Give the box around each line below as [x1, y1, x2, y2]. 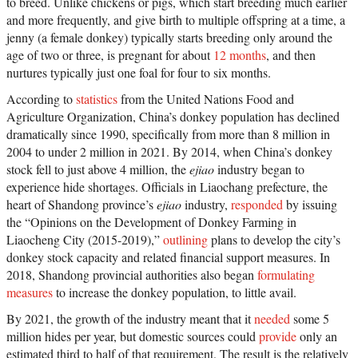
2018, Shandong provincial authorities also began [6, 266, 257, 284]
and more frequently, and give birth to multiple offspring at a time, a [6, 11, 345, 29]
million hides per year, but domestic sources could [6, 328, 259, 345]
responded [231, 196, 283, 213]
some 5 [290, 310, 329, 328]
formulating [257, 266, 315, 284]
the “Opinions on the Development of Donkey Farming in [6, 213, 296, 231]
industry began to [214, 161, 304, 178]
